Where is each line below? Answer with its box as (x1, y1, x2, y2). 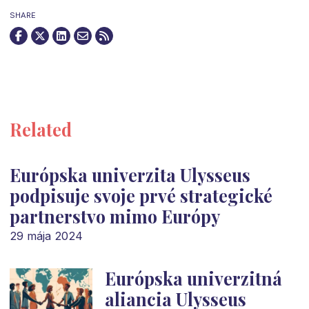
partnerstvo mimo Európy (9, 204, 220, 228)
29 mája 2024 (9, 229, 83, 243)
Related (9, 117, 72, 141)
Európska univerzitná (104, 267, 282, 290)
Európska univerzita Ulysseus (9, 163, 250, 186)
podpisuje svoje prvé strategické (9, 183, 272, 207)
